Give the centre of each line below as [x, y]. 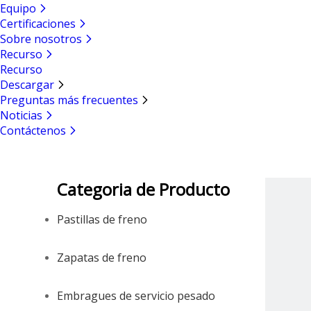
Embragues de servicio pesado [136, 296]
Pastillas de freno [102, 219]
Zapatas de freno [102, 258]
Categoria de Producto [143, 189]
